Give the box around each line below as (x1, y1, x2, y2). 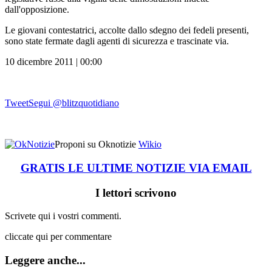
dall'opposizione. (5, 4, 69, 15)
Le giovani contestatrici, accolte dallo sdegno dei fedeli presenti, (5, 25, 249, 36)
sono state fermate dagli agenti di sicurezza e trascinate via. (5, 36, 229, 47)
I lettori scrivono (95, 186, 177, 199)
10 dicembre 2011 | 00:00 (5, 56, 102, 67)
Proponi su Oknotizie (55, 139, 138, 150)
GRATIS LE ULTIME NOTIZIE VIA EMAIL (20, 161, 252, 174)
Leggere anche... (5, 254, 86, 267)
